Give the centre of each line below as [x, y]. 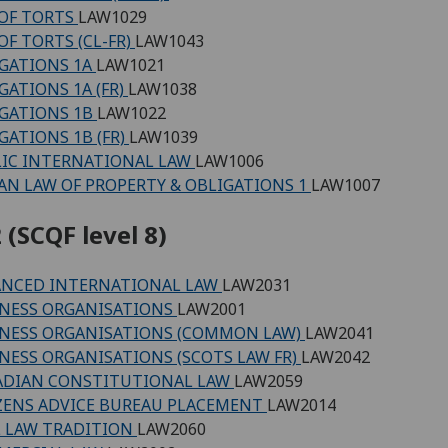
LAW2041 [339, 332]
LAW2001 [211, 308]
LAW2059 [268, 380]
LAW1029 [112, 16]
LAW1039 [163, 136]
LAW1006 [229, 160]
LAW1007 [345, 184]
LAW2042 [335, 356]
